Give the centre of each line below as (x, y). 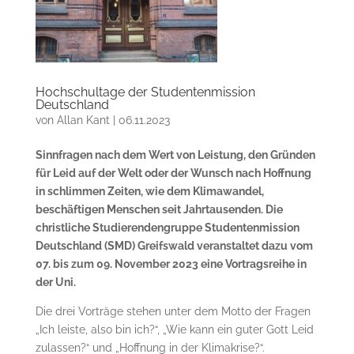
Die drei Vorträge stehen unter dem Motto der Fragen (173, 311)
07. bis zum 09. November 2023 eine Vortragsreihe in (171, 264)
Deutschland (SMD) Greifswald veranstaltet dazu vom (174, 245)
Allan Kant (83, 120)
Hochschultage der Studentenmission (145, 92)
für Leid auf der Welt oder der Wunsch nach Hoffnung (173, 173)
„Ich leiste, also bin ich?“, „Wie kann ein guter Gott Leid (174, 329)
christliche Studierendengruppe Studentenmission (167, 227)
